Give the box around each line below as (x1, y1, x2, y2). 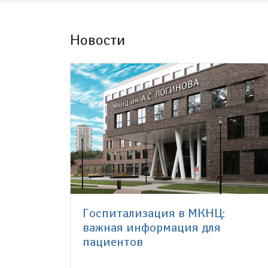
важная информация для (83, 220, 221, 234)
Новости (70, 31, 125, 48)
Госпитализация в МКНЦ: (83, 205, 225, 220)
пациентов (83, 234, 143, 249)
